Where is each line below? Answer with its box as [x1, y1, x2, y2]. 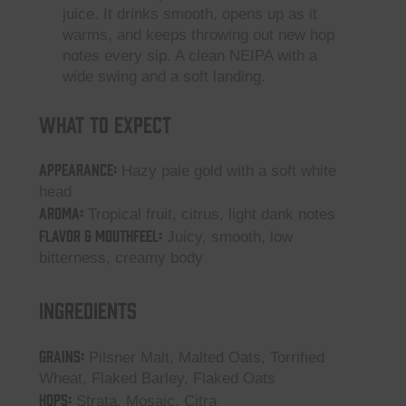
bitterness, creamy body [39, 249, 203, 266]
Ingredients [39, 296, 137, 322]
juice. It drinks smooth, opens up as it [62, 5, 317, 23]
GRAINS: [39, 345, 84, 364]
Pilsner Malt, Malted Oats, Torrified [84, 348, 324, 366]
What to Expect [39, 110, 171, 136]
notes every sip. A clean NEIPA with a [62, 47, 317, 64]
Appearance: [39, 159, 117, 178]
